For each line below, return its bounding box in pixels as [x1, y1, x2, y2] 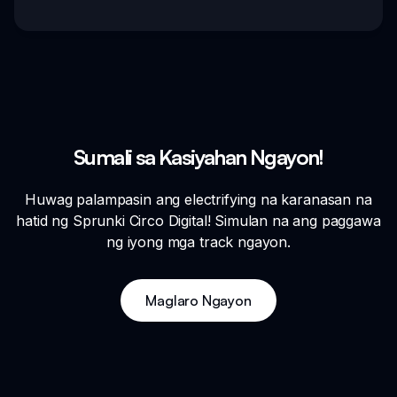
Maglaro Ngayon [145, 292, 252, 310]
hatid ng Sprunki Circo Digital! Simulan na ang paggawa [16, 212, 381, 230]
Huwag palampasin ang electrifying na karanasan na [25, 191, 372, 209]
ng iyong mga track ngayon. [106, 233, 291, 252]
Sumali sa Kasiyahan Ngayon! [74, 144, 323, 171]
